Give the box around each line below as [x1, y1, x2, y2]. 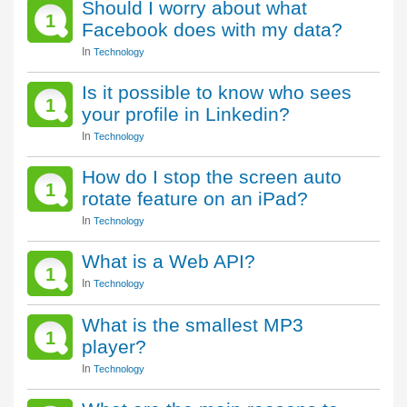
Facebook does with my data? [82, 19, 342, 40]
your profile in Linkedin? [82, 104, 290, 124]
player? [82, 336, 146, 357]
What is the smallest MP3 [82, 314, 303, 335]
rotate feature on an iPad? [82, 188, 308, 209]
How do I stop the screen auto [82, 166, 342, 187]
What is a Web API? [82, 251, 255, 272]
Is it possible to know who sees [82, 82, 352, 103]
